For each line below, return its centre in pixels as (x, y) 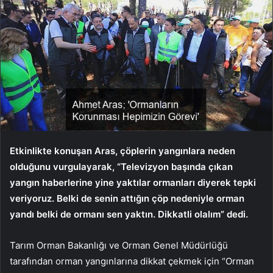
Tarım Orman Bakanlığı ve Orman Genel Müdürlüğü (119, 245)
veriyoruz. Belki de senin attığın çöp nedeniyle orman (127, 198)
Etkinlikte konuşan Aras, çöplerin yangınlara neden (122, 151)
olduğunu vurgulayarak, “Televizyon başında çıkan (121, 166)
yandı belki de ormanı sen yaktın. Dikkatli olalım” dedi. (129, 214)
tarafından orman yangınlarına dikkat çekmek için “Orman (132, 261)
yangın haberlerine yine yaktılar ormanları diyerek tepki (133, 182)
